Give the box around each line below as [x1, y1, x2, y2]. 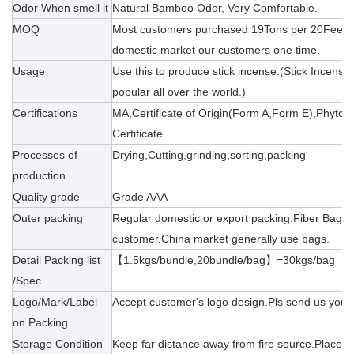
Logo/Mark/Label [13, 295, 97, 308]
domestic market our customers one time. [112, 43, 330, 56]
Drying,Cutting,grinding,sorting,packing [112, 148, 322, 161]
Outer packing [13, 211, 83, 224]
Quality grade [13, 190, 80, 203]
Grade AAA [112, 190, 168, 203]
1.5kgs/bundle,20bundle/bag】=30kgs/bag [123, 253, 345, 266]
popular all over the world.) [112, 85, 258, 98]
